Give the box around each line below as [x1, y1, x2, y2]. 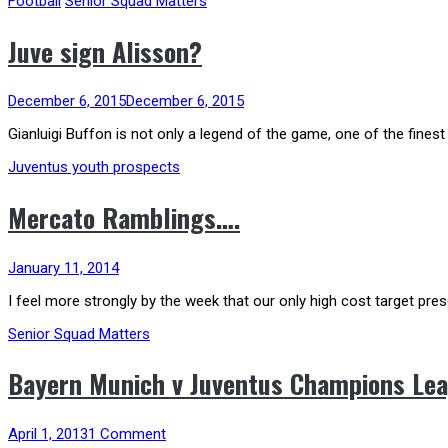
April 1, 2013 [8, 424, 88, 443]
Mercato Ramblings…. [8, 197, 240, 237]
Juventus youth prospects [8, 158, 180, 177]
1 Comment [88, 424, 166, 443]
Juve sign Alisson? [8, 31, 202, 71]
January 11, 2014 [8, 258, 119, 277]
